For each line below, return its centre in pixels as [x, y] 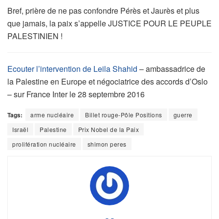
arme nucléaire [52, 115]
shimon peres [107, 144]
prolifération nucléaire [44, 144]
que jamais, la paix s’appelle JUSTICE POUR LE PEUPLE [109, 23]
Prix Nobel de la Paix [108, 130]
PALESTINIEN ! [35, 36]
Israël [20, 130]
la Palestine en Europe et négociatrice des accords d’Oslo [108, 82]
